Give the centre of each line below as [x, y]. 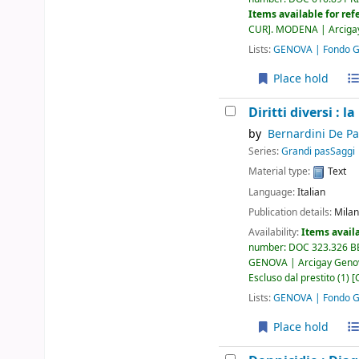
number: [269, 247]
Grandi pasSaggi [319, 152]
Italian [312, 192]
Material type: [281, 172]
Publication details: [292, 212]
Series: [265, 152]
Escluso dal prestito [292, 278]
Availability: [275, 232]
